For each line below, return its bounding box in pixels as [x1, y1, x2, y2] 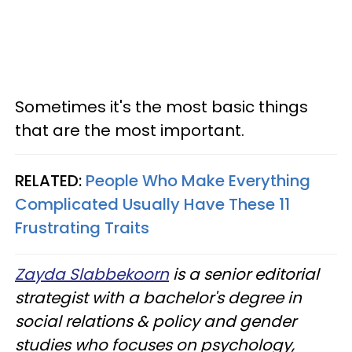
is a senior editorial [169, 263, 319, 285]
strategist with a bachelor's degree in [15, 287, 302, 309]
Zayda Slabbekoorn [15, 263, 169, 285]
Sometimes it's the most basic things [15, 96, 308, 118]
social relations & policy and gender [15, 310, 296, 332]
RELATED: [15, 170, 86, 192]
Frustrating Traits [15, 217, 149, 239]
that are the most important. [15, 119, 244, 141]
